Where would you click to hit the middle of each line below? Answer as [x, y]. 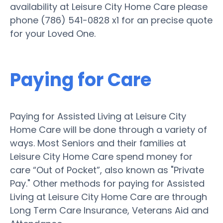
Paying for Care [81, 80]
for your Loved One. [53, 33]
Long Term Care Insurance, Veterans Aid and [109, 210]
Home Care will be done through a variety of [109, 129]
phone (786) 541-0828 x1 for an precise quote [111, 20]
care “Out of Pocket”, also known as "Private [107, 170]
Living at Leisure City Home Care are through [109, 197]
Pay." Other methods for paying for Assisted [107, 183]
